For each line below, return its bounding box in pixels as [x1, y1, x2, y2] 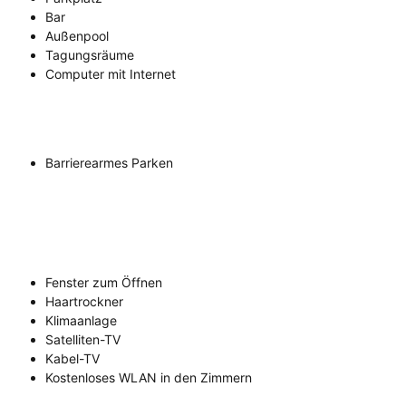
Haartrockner [45, 294, 123, 310]
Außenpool [45, 28, 109, 44]
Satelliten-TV [45, 332, 121, 348]
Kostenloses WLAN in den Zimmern [45, 370, 252, 386]
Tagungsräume [45, 47, 134, 63]
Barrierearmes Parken [45, 155, 173, 171]
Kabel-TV [45, 351, 100, 367]
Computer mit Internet [45, 66, 176, 82]
